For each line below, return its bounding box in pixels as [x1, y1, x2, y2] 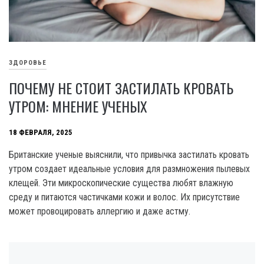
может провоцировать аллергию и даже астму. [9, 205, 193, 217]
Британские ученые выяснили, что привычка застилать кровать [9, 148, 249, 160]
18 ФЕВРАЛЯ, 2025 [9, 128, 72, 137]
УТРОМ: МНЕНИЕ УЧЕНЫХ [9, 95, 147, 117]
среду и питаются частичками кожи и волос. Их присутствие [9, 191, 240, 203]
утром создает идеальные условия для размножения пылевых [9, 163, 250, 174]
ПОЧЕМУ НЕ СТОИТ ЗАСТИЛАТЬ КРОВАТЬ [9, 77, 233, 98]
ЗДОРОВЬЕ [9, 59, 47, 67]
